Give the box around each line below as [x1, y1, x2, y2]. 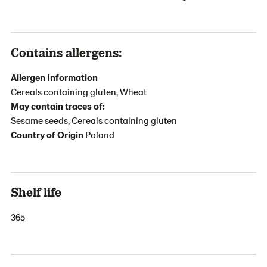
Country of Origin [11, 128, 85, 140]
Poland [85, 128, 114, 140]
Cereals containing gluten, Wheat [11, 85, 147, 97]
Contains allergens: [11, 44, 122, 60]
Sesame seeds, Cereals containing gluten [11, 114, 177, 126]
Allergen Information [11, 71, 98, 83]
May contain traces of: [11, 100, 105, 111]
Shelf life [11, 184, 61, 199]
